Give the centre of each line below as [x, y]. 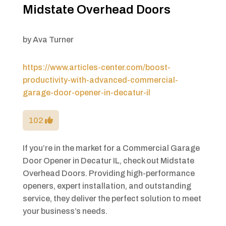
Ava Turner [53, 40]
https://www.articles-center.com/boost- [96, 68]
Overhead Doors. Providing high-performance [108, 174]
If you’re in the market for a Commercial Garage [111, 148]
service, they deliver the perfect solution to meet [112, 199]
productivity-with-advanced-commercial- [100, 80]
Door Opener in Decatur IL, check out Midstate [108, 161]
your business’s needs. [65, 211]
